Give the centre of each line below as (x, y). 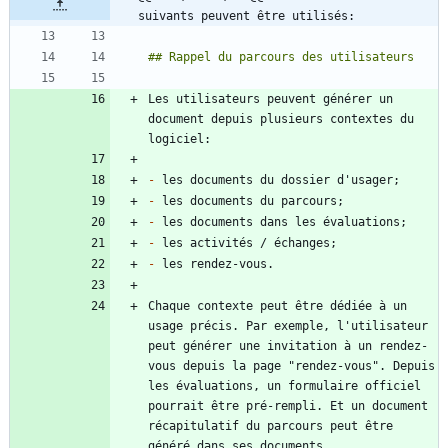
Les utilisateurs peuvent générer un (270, 99)
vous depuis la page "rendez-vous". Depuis (291, 366)
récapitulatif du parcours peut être (270, 426)
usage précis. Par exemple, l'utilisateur (288, 326)
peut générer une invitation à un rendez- (288, 346)
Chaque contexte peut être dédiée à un (277, 306)
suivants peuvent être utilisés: (246, 16)
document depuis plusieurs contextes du (281, 119)
